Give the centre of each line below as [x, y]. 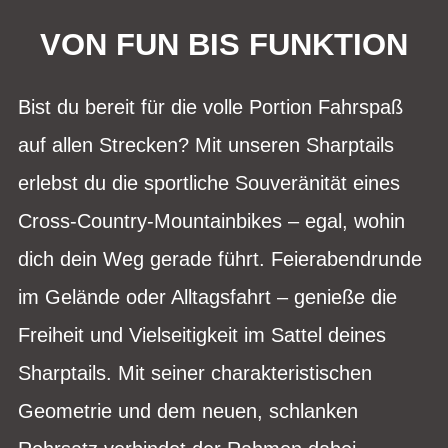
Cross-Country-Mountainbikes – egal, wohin [211, 220]
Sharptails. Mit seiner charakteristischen [195, 372]
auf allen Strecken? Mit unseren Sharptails [206, 144]
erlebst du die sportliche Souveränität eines [209, 182]
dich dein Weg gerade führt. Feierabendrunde [220, 258]
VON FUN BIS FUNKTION [224, 44]
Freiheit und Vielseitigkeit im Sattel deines [202, 334]
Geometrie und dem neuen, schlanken [188, 410]
